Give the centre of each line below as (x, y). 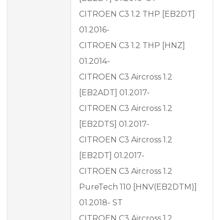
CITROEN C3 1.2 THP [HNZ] (132, 46)
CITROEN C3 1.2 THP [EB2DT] (137, 14)
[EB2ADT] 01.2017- (114, 93)
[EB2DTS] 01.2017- (114, 124)
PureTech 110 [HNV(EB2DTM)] (138, 187)
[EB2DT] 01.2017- (112, 156)
